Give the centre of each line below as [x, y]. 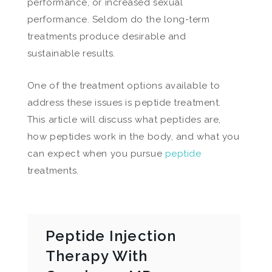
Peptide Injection [110, 236]
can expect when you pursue [96, 154]
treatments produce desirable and [107, 36]
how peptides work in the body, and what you [133, 137]
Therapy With [97, 256]
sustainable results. [71, 53]
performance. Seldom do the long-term [118, 19]
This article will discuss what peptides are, [124, 120]
